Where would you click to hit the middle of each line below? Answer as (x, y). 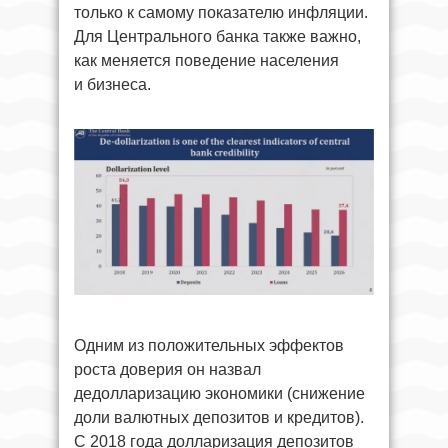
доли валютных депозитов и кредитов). (219, 418)
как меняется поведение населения (206, 61)
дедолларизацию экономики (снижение (219, 394)
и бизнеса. (112, 85)
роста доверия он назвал (167, 370)
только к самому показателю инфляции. (221, 13)
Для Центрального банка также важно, (217, 37)
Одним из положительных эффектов (209, 346)
